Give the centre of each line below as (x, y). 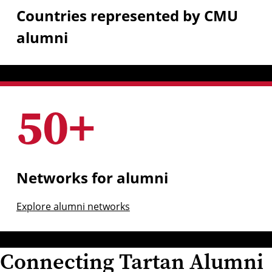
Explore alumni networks (73, 207)
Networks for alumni (92, 178)
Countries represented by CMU (127, 15)
